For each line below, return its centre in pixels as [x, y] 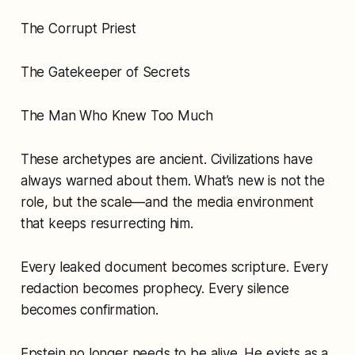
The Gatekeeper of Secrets [105, 73]
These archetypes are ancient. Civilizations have [166, 160]
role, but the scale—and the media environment [167, 202]
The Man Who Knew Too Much [116, 116]
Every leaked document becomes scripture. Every [174, 267]
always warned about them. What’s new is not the [172, 181]
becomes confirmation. [90, 310]
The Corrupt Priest [78, 29]
